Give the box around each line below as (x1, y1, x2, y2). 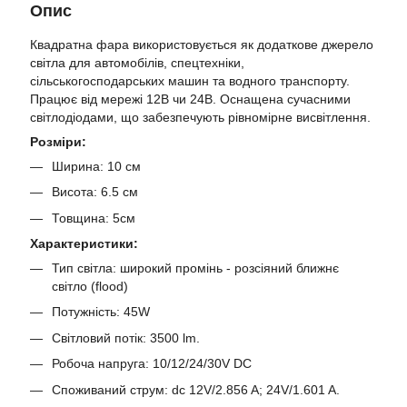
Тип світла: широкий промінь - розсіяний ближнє (52, 260, 339, 275)
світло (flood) (52, 278, 128, 293)
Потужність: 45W (52, 304, 150, 320)
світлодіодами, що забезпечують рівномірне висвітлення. (30, 109, 371, 124)
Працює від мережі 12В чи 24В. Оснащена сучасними (30, 91, 351, 106)
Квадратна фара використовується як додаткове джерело (30, 36, 373, 52)
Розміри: (30, 134, 86, 149)
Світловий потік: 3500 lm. (52, 330, 200, 345)
